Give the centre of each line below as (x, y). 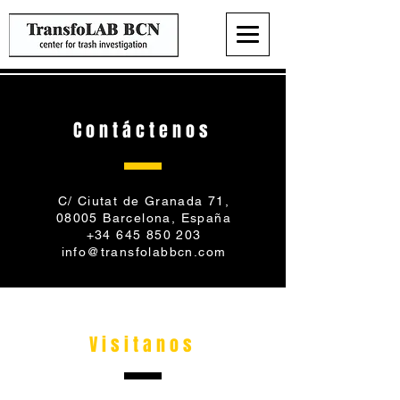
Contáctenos (143, 130)
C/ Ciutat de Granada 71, (144, 201)
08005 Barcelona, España (144, 218)
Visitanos (143, 345)
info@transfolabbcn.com (144, 252)
